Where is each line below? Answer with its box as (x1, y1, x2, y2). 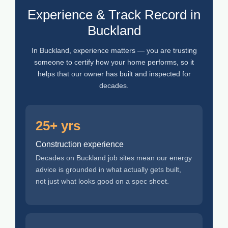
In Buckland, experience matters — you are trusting (31, 46, 197, 55)
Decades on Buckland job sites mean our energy (36, 154, 192, 162)
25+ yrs (36, 118, 80, 134)
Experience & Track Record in (27, 7, 201, 23)
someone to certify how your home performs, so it (34, 58, 194, 67)
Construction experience (36, 140, 124, 149)
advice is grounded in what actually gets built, (36, 165, 181, 174)
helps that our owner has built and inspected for (37, 70, 191, 78)
